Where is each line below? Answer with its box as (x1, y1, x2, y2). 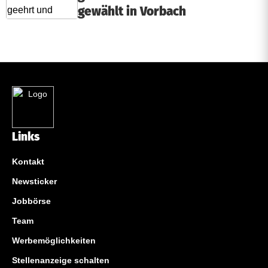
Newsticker (12, 176, 57, 186)
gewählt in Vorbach (78, 4, 186, 19)
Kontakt (12, 157, 44, 166)
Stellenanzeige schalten (12, 255, 109, 265)
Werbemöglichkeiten (12, 236, 96, 245)
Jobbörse (12, 196, 51, 206)
